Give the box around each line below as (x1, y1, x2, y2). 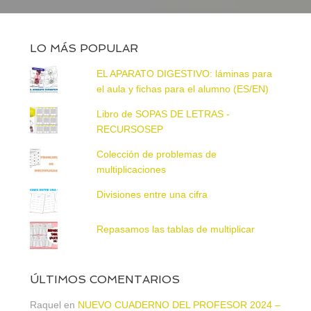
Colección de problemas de (96, 149, 217, 160)
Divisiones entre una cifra (96, 189, 208, 201)
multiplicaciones (96, 164, 167, 176)
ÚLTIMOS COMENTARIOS (29, 273, 180, 287)
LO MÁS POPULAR (29, 42, 138, 56)
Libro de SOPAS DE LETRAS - (96, 108, 230, 120)
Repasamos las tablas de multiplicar (96, 224, 255, 235)
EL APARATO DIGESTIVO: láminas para (96, 68, 273, 80)
